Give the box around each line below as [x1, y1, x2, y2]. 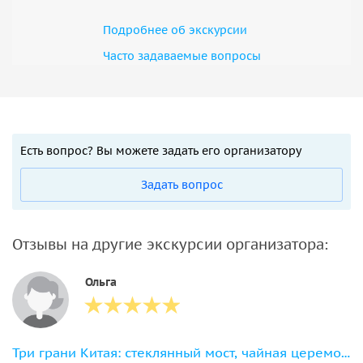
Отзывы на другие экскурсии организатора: [12, 234, 328, 254]
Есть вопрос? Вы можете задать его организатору [20, 143, 301, 158]
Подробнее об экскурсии [102, 22, 247, 37]
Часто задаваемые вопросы [102, 48, 261, 63]
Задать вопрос [140, 177, 223, 192]
